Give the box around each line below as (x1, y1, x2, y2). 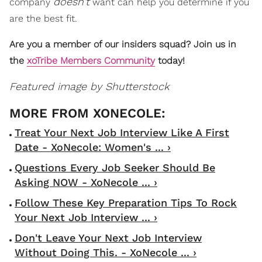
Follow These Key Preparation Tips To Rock (15, 196, 237, 209)
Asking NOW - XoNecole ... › (15, 175, 157, 188)
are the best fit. (9, 12, 77, 24)
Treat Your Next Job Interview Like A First (15, 126, 229, 139)
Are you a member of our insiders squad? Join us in (9, 38, 236, 50)
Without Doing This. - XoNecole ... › (15, 246, 196, 258)
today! (155, 54, 185, 66)
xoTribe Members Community (27, 54, 155, 66)
